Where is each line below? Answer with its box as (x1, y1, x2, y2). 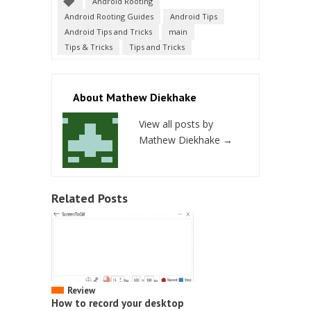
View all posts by (139, 117, 213, 131)
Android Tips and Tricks (65, 26, 152, 37)
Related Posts (51, 190, 128, 207)
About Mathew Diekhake (73, 90, 196, 105)
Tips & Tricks (65, 42, 112, 53)
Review (67, 285, 95, 297)
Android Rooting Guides (65, 11, 153, 22)
